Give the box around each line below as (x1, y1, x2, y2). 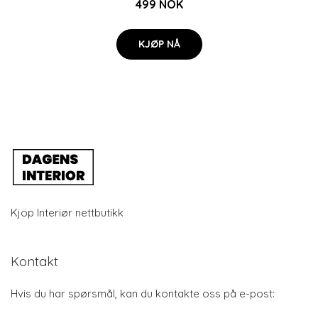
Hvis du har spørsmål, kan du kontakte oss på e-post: (11, 286, 275, 300)
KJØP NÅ (138, 37, 180, 50)
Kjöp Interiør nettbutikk (11, 205, 124, 219)
